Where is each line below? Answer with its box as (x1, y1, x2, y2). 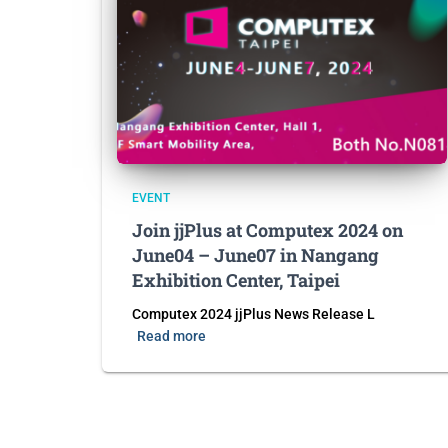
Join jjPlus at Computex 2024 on (132, 218, 403, 242)
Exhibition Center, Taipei (132, 268, 340, 292)
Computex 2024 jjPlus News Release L (132, 306, 375, 322)
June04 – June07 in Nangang (132, 243, 379, 267)
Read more (137, 328, 206, 344)
